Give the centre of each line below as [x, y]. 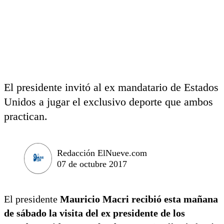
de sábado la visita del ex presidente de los [94, 213]
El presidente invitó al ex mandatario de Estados [111, 87]
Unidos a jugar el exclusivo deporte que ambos [108, 102]
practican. [26, 116]
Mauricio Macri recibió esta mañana [138, 199]
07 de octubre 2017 [92, 164]
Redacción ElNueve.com [102, 153]
